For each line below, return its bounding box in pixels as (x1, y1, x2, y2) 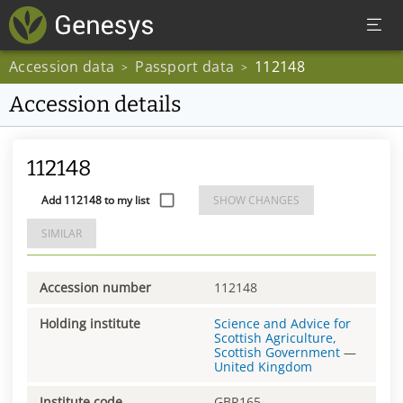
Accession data (9, 57, 115, 76)
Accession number (40, 278, 151, 296)
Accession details (9, 92, 181, 117)
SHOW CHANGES (213, 193, 300, 208)
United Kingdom (214, 357, 312, 375)
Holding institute (40, 314, 140, 332)
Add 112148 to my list (41, 193, 149, 208)
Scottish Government (214, 343, 340, 361)
